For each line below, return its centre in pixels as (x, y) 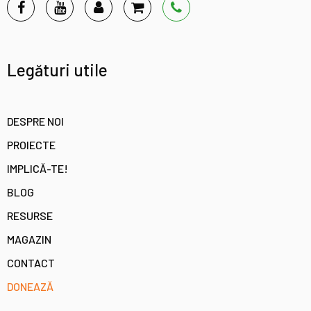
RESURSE (30, 215)
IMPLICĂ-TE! (37, 168)
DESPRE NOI (35, 121)
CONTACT (31, 262)
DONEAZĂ (30, 286)
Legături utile (57, 69)
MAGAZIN (29, 239)
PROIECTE (31, 144)
